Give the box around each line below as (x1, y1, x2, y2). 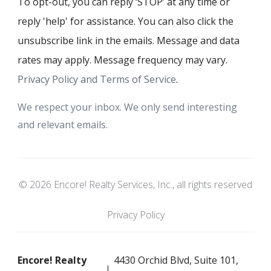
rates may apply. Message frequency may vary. (18, 53, 227, 67)
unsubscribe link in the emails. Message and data (18, 34, 240, 48)
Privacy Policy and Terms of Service (18, 73, 176, 87)
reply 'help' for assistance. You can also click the (18, 15, 233, 28)
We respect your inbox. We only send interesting (18, 100, 237, 114)
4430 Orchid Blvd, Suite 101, (114, 253, 239, 267)
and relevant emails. (18, 118, 108, 132)
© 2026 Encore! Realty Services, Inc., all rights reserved (19, 178, 252, 192)
